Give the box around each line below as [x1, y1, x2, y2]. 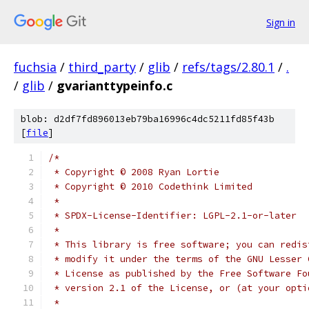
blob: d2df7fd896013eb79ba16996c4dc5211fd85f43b [21, 113, 275, 125]
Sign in [266, 15, 295, 29]
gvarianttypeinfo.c [57, 77, 172, 94]
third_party [68, 59, 136, 75]
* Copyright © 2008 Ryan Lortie [48, 166, 219, 178]
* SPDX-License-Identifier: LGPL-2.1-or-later [48, 210, 297, 221]
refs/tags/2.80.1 [182, 59, 275, 75]
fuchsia [14, 59, 57, 75]
